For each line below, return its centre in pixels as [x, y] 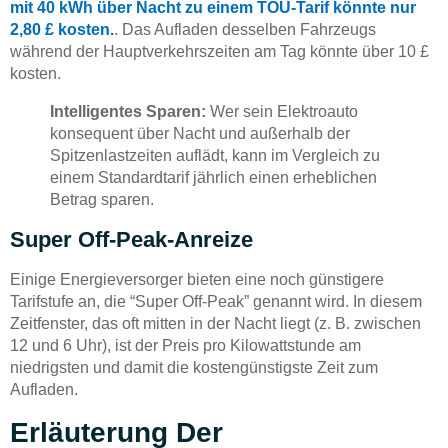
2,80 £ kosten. [62, 30]
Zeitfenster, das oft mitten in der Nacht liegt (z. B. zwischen [215, 324]
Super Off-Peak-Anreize [131, 240]
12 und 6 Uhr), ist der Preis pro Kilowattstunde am [185, 346]
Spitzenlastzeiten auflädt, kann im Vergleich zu [215, 156]
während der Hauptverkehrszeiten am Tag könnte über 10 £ [219, 52]
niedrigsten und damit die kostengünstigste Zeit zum [194, 368]
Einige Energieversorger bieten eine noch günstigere [197, 280]
